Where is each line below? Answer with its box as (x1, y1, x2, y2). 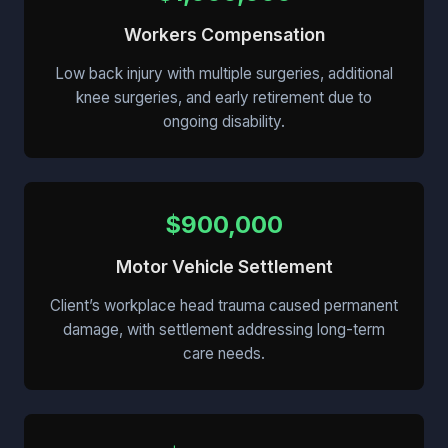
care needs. (183, 344, 265, 364)
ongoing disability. (163, 112, 285, 132)
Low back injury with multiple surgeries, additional (55, 64, 393, 84)
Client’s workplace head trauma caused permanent (50, 296, 398, 316)
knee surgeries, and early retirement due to (76, 88, 372, 108)
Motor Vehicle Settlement (115, 256, 333, 278)
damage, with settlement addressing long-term (63, 320, 385, 340)
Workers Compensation (123, 24, 325, 46)
